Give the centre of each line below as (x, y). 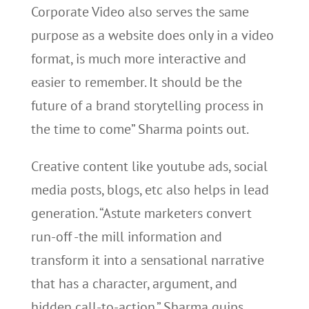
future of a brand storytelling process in (147, 106)
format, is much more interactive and (138, 59)
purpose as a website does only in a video (152, 35)
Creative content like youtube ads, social (149, 166)
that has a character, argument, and (134, 283)
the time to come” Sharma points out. (140, 129)
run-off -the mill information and (126, 237)
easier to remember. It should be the (136, 82)
